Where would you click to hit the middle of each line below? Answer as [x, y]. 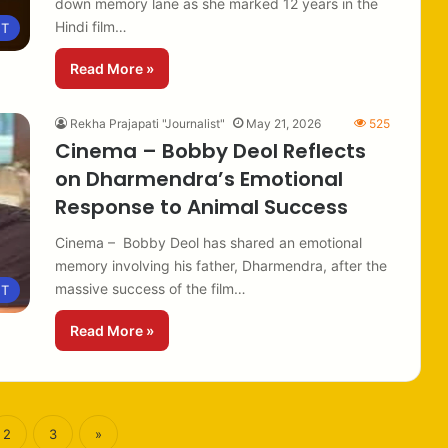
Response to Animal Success [201, 206]
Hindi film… [91, 26]
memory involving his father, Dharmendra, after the [221, 265]
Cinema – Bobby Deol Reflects [210, 150]
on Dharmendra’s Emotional [199, 178]
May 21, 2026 [283, 123]
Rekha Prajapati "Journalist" [147, 123]
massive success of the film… [150, 288]
